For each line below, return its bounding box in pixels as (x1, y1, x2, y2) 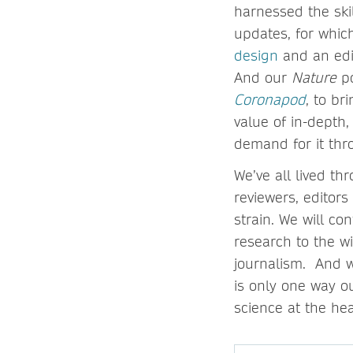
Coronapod (234, 90, 306, 109)
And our (234, 68, 292, 87)
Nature (292, 68, 341, 87)
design (234, 46, 278, 65)
